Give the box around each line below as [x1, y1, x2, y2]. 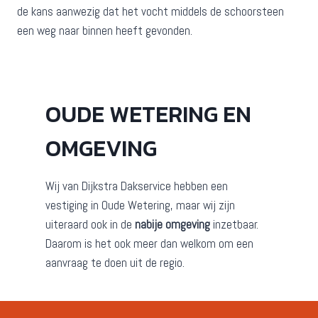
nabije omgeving [135, 216, 210, 232]
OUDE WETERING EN [45, 97, 251, 131]
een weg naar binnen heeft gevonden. [17, 22, 192, 38]
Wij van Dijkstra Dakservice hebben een [45, 177, 228, 194]
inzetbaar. [210, 216, 258, 232]
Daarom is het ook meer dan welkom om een [45, 235, 253, 251]
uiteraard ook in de [45, 216, 135, 232]
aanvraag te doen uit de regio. [45, 254, 185, 270]
